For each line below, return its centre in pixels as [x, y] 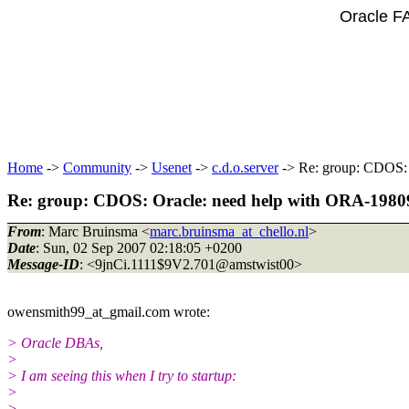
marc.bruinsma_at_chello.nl [229, 231]
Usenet [172, 168]
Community [97, 168]
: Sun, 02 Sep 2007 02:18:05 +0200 [139, 247]
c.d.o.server [245, 168]
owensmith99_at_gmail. [76, 311]
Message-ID [43, 264]
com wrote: [178, 311]
